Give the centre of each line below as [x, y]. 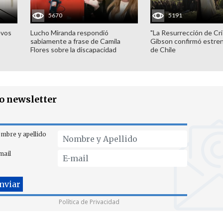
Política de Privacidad [89, 202]
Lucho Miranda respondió [69, 32]
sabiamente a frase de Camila [75, 41]
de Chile [163, 49]
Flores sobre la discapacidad [73, 49]
